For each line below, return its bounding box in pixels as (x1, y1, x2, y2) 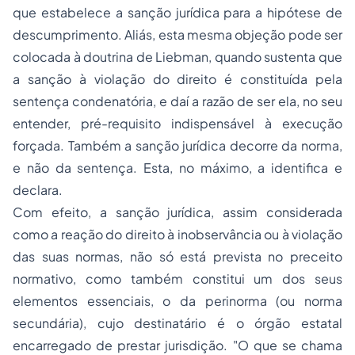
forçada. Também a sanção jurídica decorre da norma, (13, 137, 342, 154)
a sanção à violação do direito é (13, 71, 241, 87)
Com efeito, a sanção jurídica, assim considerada (13, 204, 342, 220)
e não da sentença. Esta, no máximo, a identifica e (13, 159, 342, 176)
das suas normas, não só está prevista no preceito (13, 248, 342, 265)
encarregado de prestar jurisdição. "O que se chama (13, 337, 342, 353)
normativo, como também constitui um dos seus (13, 270, 342, 287)
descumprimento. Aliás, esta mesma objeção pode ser (13, 26, 342, 43)
